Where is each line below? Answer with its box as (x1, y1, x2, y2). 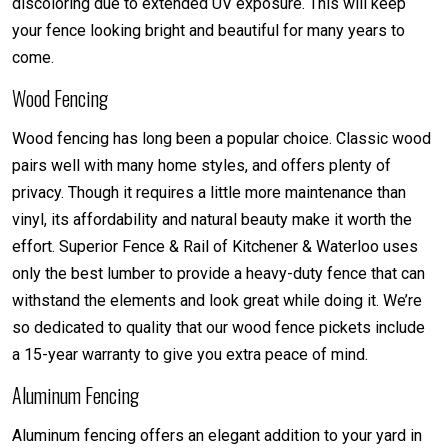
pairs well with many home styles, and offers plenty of (12, 155, 391, 175)
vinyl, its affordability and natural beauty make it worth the (12, 209, 412, 229)
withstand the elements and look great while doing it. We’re (12, 290, 422, 310)
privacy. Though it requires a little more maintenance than (12, 182, 406, 202)
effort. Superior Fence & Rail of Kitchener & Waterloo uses (12, 236, 418, 256)
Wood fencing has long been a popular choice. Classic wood (12, 128, 431, 148)
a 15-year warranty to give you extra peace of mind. (12, 344, 368, 364)
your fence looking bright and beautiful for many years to (12, 20, 405, 40)
